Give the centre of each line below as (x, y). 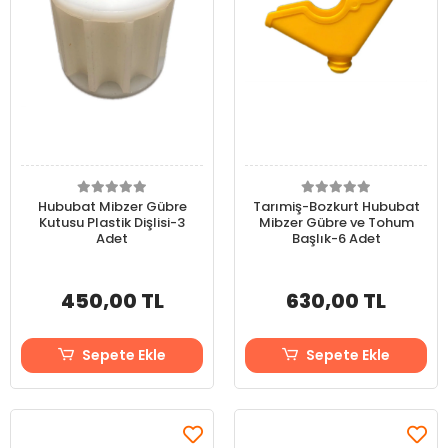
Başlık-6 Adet (336, 238)
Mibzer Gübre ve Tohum (336, 222)
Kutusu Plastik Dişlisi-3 (112, 222)
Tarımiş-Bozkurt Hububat (336, 206)
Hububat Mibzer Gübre (112, 206)
